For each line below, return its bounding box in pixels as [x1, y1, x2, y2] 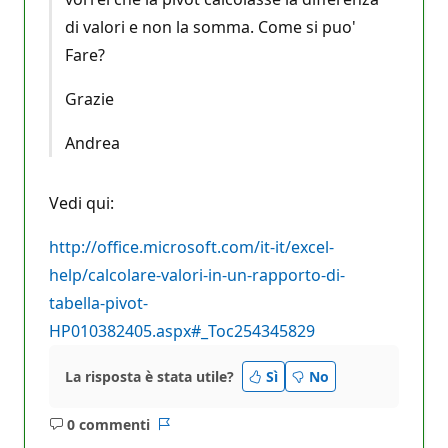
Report [162, 423, 210, 443]
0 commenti [66, 414, 150, 434]
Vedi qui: [49, 191, 114, 214]
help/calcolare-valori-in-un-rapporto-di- [49, 263, 345, 286]
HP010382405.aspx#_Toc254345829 [49, 319, 315, 342]
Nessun [98, 423, 150, 443]
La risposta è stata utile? [65, 366, 234, 386]
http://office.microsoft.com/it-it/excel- [49, 235, 334, 258]
